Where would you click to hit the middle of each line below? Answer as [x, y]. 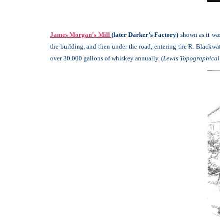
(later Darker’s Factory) [145, 34]
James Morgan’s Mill [81, 34]
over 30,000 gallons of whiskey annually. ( [107, 58]
